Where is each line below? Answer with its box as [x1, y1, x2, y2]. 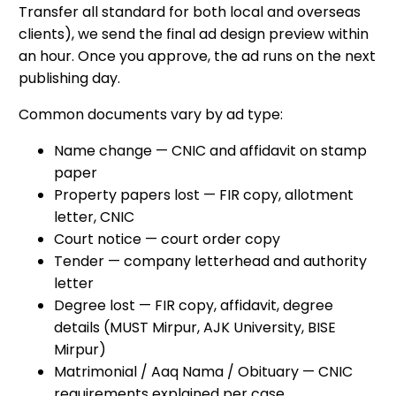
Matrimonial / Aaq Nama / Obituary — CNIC [54, 362, 354, 383]
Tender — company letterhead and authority [54, 251, 368, 272]
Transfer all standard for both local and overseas [19, 2, 362, 23]
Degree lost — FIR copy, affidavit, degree [54, 295, 334, 316]
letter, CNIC [54, 207, 135, 228]
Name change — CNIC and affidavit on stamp [54, 141, 368, 162]
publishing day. [19, 68, 121, 89]
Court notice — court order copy [54, 229, 281, 250]
